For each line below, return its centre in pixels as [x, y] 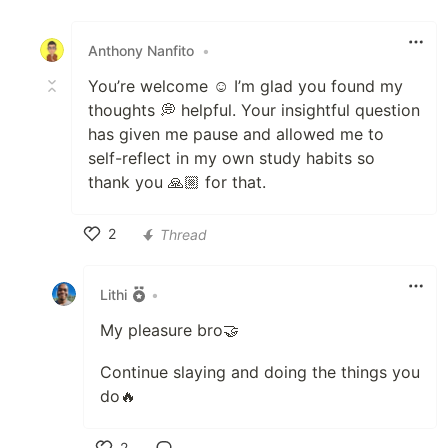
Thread [183, 234]
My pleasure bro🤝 [169, 330]
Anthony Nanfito [141, 50]
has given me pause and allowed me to [236, 134]
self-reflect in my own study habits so [231, 158]
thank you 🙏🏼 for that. [177, 182]
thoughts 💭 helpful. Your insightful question [254, 110]
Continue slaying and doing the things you [260, 372]
